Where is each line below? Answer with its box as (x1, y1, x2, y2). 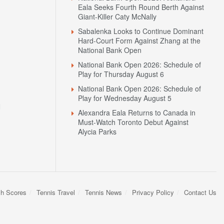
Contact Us (184, 187, 216, 197)
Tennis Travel (36, 187, 75, 197)
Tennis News (85, 187, 122, 197)
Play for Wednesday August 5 (78, 93, 171, 103)
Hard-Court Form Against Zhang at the (78, 35, 200, 46)
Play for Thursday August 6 (78, 69, 164, 79)
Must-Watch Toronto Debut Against (78, 117, 188, 127)
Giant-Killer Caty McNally (78, 11, 156, 22)
